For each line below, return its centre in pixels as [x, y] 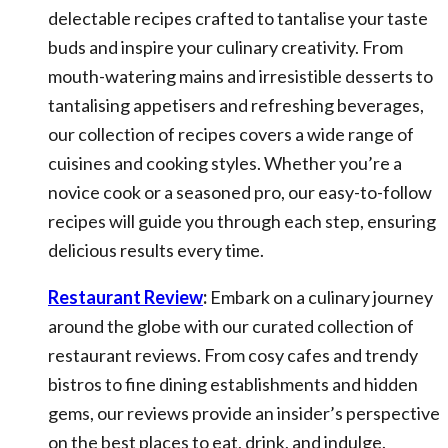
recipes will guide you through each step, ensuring [242, 221]
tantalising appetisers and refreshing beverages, [236, 105]
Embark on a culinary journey [320, 297]
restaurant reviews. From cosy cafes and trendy [233, 355]
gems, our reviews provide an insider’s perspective [244, 413]
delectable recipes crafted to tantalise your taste [238, 18]
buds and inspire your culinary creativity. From [225, 47]
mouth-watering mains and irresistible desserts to [240, 76]
